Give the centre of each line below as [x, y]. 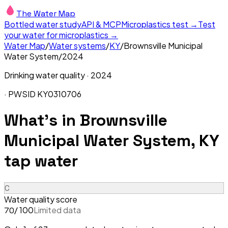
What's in [42, 120]
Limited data [57, 210]
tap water [41, 161]
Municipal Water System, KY [112, 141]
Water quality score [41, 199]
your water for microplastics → [61, 35]
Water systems [77, 46]
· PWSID [21, 94]
